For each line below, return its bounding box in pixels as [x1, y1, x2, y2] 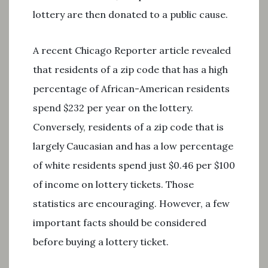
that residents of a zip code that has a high [33, 63, 228, 75]
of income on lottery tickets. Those [33, 178, 194, 190]
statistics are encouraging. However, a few [33, 197, 230, 209]
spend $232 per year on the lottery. [33, 102, 193, 114]
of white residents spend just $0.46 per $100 [33, 159, 235, 171]
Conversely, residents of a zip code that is [33, 121, 224, 133]
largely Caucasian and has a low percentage [33, 140, 233, 152]
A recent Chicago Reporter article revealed [33, 44, 231, 56]
